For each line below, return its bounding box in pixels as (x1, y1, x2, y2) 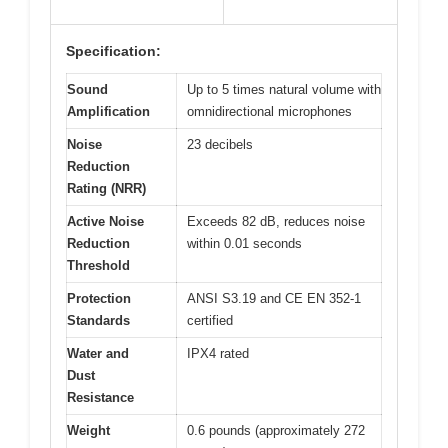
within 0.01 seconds (187, 236, 302, 252)
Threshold (67, 258, 130, 274)
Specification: (66, 43, 161, 60)
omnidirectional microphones (187, 104, 352, 120)
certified (187, 313, 233, 329)
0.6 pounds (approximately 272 (187, 423, 365, 439)
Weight (67, 423, 110, 439)
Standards (67, 313, 130, 329)
